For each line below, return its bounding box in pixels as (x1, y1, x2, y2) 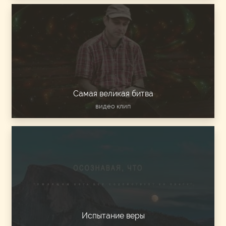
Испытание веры (81, 211, 145, 221)
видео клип (95, 102, 131, 110)
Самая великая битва (73, 89, 153, 99)
